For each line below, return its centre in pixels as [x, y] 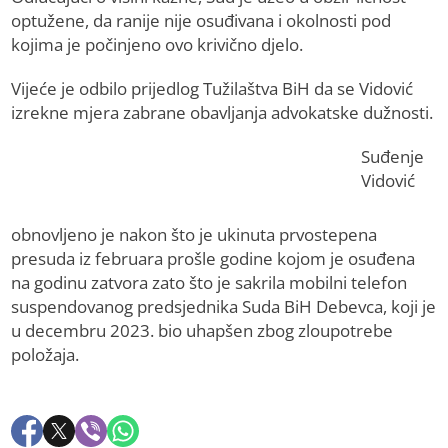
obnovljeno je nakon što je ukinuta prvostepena [194, 235]
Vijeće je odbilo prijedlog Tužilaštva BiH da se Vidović [212, 89]
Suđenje [393, 157]
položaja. [45, 355]
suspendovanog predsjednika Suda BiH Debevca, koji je [224, 307]
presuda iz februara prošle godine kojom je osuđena [213, 259]
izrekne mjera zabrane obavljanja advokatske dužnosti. [222, 113]
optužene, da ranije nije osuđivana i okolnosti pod [201, 21]
